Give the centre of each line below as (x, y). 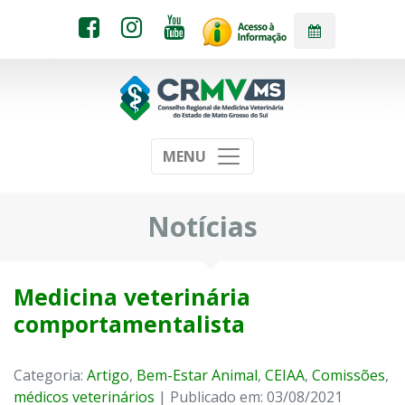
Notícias (202, 226)
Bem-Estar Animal (197, 376)
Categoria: (50, 376)
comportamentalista (129, 324)
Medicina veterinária (132, 297)
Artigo (108, 376)
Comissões (348, 376)
